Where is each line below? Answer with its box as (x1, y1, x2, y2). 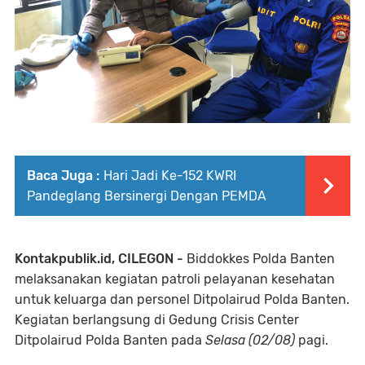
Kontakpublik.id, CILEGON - (15, 251, 183, 266)
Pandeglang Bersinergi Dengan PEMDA (27, 188, 266, 204)
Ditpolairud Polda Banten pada (15, 332, 205, 348)
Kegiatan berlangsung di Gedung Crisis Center (15, 312, 299, 328)
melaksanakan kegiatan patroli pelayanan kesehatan (15, 271, 335, 287)
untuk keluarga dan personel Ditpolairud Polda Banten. (15, 292, 350, 307)
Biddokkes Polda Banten (183, 251, 335, 266)
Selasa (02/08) (205, 332, 298, 348)
